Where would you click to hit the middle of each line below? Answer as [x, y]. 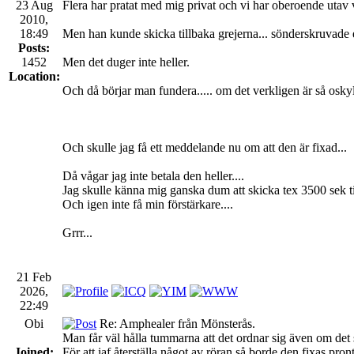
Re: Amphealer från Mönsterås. [176, 323]
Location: [34, 76]
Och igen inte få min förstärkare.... [148, 204]
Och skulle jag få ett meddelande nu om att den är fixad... [205, 147]
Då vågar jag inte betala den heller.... [153, 175]
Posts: [34, 47]
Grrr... [77, 232]
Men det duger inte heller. [126, 62]
